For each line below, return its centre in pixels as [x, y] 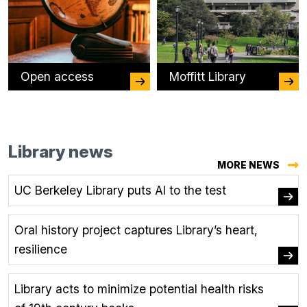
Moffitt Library [208, 77]
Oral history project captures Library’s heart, [136, 230]
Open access [57, 77]
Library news [61, 152]
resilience [41, 249]
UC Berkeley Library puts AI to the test [120, 191]
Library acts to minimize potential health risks [139, 289]
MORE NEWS [248, 165]
